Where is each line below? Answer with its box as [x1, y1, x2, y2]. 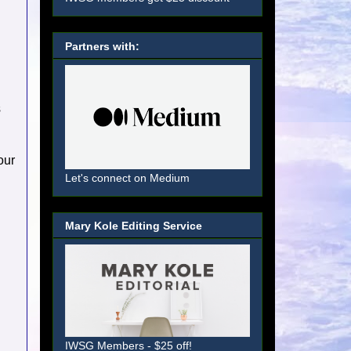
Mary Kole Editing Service [65, 219, 202, 233]
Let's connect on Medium [65, 171, 190, 184]
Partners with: [65, 39, 139, 52]
